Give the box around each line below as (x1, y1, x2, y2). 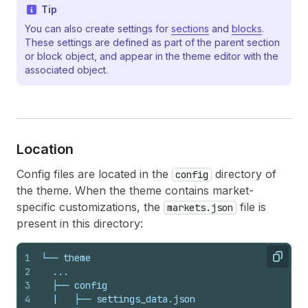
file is (236, 200, 266, 214)
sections (171, 23, 209, 34)
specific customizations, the (16, 200, 164, 214)
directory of (212, 167, 276, 181)
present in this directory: (16, 217, 143, 230)
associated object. (25, 64, 108, 76)
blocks (232, 23, 262, 34)
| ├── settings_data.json (41, 293, 195, 305)
